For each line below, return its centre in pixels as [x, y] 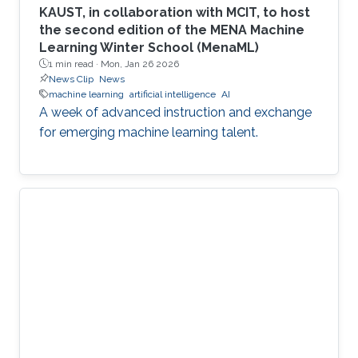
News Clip [71, 79]
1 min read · [75, 64]
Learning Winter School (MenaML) [149, 47]
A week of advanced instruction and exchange [175, 112]
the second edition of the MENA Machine [172, 30]
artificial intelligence [173, 94]
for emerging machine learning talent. [149, 132]
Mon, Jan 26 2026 [140, 64]
